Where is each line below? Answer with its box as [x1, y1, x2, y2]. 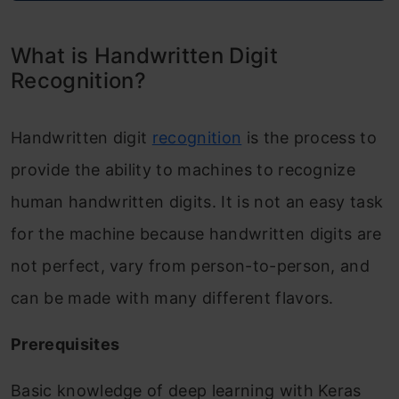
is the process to [241, 128, 378, 147]
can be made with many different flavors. [11, 289, 334, 307]
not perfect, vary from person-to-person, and [11, 256, 370, 275]
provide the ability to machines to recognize [11, 160, 356, 179]
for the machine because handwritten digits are [11, 224, 382, 243]
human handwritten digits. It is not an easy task [11, 192, 384, 211]
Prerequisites [11, 335, 120, 354]
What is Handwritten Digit [11, 43, 279, 69]
